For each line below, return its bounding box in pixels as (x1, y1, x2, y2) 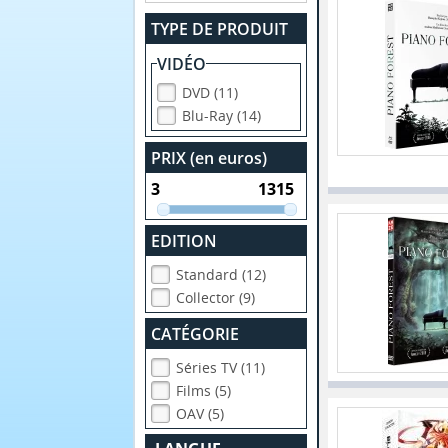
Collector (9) (176, 288, 256, 308)
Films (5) (176, 381, 232, 401)
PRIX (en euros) (151, 146, 268, 169)
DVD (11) (182, 82, 239, 102)
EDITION (151, 230, 218, 253)
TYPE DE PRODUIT (151, 17, 289, 40)
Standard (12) (176, 265, 267, 285)
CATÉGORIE (151, 323, 240, 346)
